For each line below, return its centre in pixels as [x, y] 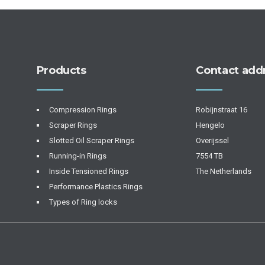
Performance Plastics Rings [96, 187]
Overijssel [213, 141]
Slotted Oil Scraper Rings [91, 141]
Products [61, 71]
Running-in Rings [77, 156]
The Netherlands [224, 172]
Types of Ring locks [83, 202]
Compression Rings [83, 110]
